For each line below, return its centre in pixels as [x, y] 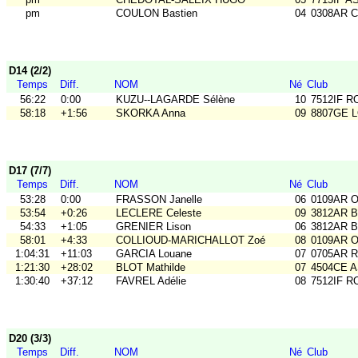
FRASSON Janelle [159, 200]
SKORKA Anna [151, 113]
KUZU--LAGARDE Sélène [175, 100]
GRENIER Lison [153, 227]
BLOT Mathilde [151, 268]
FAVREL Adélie [151, 281]
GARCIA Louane [154, 254]
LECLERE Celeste [159, 213]
